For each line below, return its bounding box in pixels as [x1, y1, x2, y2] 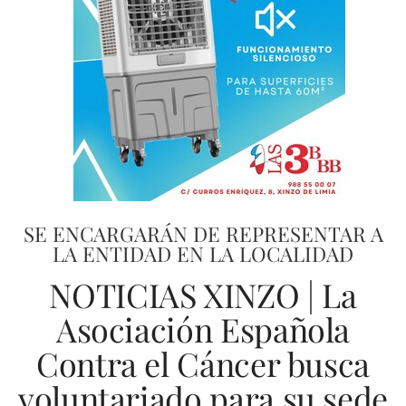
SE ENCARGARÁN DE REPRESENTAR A [23, 220, 383, 247]
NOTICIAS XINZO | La [49, 273, 357, 316]
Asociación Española [55, 307, 351, 351]
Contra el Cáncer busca [35, 342, 371, 385]
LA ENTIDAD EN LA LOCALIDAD [53, 240, 353, 267]
